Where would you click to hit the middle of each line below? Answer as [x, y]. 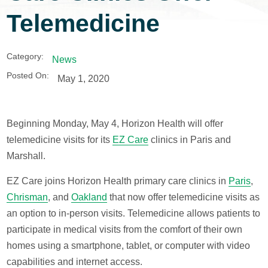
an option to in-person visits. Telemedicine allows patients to [134, 214]
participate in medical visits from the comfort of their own [125, 230]
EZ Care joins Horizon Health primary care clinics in [118, 181]
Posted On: [28, 76]
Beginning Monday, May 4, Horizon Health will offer [115, 123]
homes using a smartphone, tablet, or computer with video [129, 246]
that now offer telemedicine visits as [184, 197]
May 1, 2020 [83, 78]
